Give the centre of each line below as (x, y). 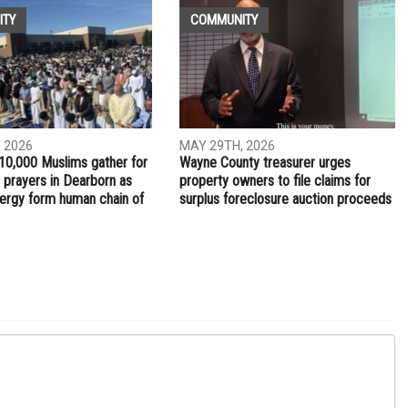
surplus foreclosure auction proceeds (286, 199)
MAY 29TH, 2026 (228, 145)
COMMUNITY (224, 20)
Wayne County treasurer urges (265, 162)
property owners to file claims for (275, 180)
